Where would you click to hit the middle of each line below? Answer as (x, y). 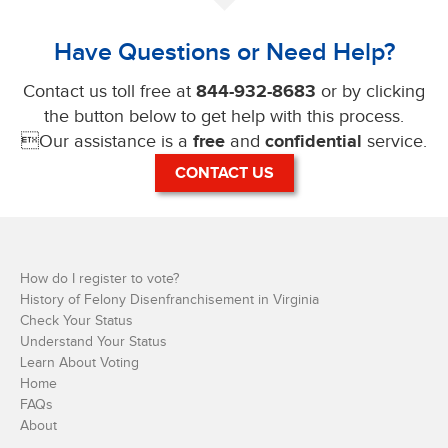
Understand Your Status (93, 341)
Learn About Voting (79, 362)
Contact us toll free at (109, 91)
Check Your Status (76, 320)
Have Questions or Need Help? (224, 51)
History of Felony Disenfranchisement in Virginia (169, 299)
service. (394, 141)
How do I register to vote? (99, 278)
